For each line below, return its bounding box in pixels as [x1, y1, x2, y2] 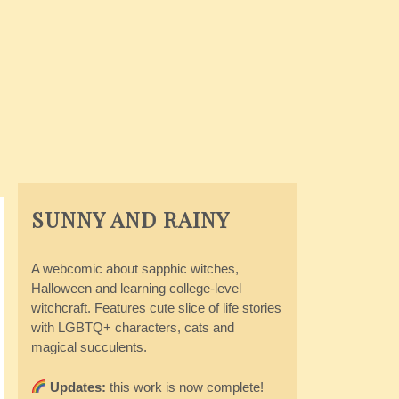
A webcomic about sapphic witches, [30, 261, 239, 276]
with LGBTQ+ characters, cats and [30, 320, 234, 335]
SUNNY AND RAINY [30, 205, 230, 233]
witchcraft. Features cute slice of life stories [30, 300, 281, 315]
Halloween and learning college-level [30, 281, 241, 296]
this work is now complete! [105, 379, 264, 395]
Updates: [45, 379, 106, 395]
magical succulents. [30, 339, 147, 354]
